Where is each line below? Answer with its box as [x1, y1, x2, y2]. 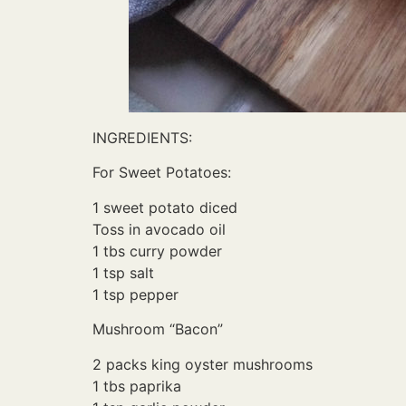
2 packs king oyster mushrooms [92, 354, 313, 373]
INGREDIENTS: [92, 129, 192, 147]
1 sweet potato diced [92, 198, 237, 217]
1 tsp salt [92, 263, 154, 282]
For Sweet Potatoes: [92, 163, 231, 182]
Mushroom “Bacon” [92, 320, 223, 339]
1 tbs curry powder [92, 241, 222, 260]
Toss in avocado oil [92, 219, 226, 238]
